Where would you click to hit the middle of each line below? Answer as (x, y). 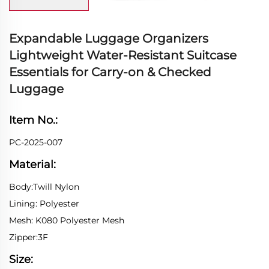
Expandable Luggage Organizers (109, 38)
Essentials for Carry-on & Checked (110, 72)
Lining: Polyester (44, 203)
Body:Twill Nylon (44, 186)
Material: (32, 164)
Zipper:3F (29, 237)
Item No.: (35, 120)
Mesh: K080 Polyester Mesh (67, 220)
